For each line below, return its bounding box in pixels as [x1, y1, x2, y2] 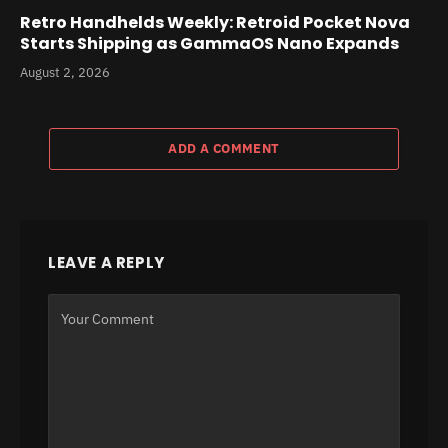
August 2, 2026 [20, 63, 110, 81]
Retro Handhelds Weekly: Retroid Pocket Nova [20, 10, 410, 34]
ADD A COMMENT [168, 139, 280, 157]
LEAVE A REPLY [48, 251, 165, 273]
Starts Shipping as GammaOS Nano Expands [20, 31, 399, 55]
